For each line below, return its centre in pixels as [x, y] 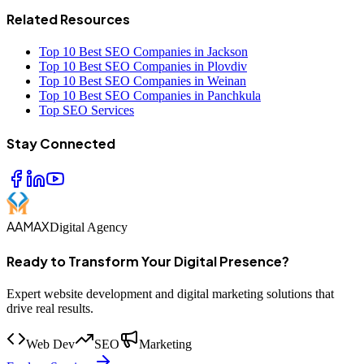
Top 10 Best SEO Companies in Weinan [143, 80]
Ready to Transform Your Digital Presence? [148, 261]
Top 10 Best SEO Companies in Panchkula [150, 95]
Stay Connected [61, 144]
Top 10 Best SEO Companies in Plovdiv [143, 66]
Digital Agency [89, 227]
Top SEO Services [87, 110]
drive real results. [50, 308]
